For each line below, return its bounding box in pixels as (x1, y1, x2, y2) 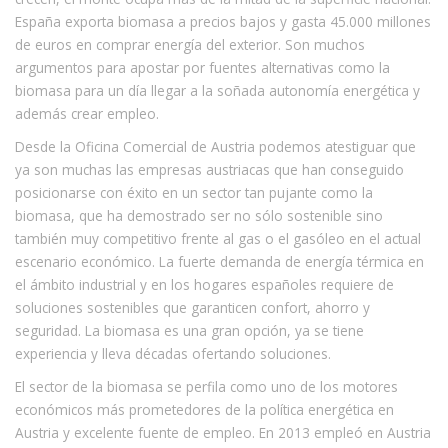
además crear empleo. (15, 103, 159, 123)
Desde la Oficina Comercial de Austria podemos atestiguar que (15, 136, 416, 156)
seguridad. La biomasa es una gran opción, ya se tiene (15, 320, 364, 340)
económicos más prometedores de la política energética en (15, 399, 394, 419)
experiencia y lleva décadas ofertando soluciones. (15, 343, 331, 363)
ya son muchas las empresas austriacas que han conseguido (15, 159, 404, 179)
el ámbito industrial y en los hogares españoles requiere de (15, 274, 394, 294)
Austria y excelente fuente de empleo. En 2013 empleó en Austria (15, 422, 431, 442)
